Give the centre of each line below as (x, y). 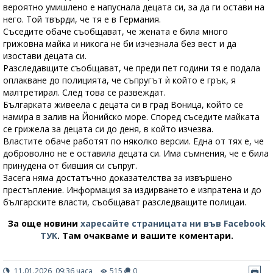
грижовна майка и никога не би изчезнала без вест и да (120, 44)
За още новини (44, 224)
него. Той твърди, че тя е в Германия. (82, 19)
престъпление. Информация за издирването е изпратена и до (132, 190)
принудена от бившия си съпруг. (70, 166)
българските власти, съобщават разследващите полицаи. (125, 202)
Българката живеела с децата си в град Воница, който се (123, 105)
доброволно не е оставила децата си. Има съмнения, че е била (136, 154)
